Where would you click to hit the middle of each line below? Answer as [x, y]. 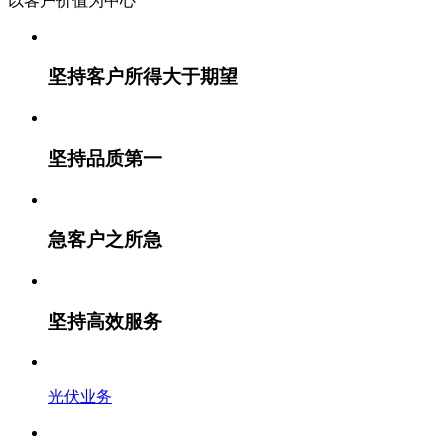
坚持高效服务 [105, 321]
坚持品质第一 [105, 158]
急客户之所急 [105, 240]
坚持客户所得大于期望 [143, 77]
